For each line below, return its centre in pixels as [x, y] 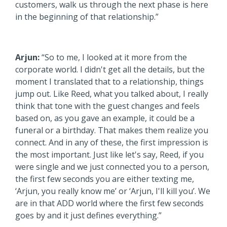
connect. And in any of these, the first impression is [112, 142]
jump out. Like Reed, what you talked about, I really [112, 93]
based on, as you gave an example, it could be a [105, 118]
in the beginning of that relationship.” [87, 16]
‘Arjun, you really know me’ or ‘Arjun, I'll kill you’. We [113, 191]
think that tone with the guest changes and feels [107, 106]
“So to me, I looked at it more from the [113, 57]
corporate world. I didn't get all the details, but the [110, 69]
